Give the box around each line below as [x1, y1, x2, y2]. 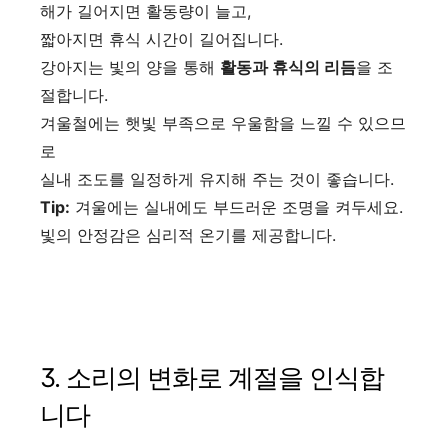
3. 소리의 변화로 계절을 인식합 [40, 361, 384, 393]
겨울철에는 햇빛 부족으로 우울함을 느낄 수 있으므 [40, 112, 406, 133]
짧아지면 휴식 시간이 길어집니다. [40, 28, 283, 49]
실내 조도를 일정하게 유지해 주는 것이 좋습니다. [40, 168, 394, 189]
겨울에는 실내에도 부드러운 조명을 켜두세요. [70, 196, 403, 217]
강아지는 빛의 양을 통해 [40, 56, 220, 77]
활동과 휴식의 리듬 [220, 56, 356, 77]
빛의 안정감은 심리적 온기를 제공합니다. [40, 224, 336, 245]
